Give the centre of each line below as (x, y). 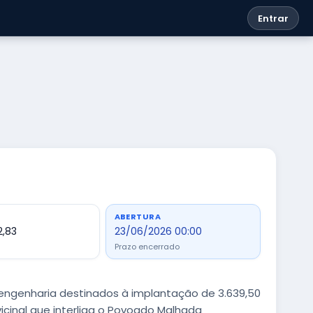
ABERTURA (138, 217)
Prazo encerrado (147, 247)
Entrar (273, 18)
